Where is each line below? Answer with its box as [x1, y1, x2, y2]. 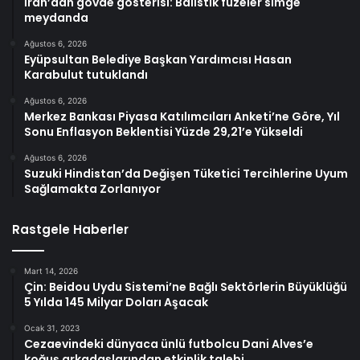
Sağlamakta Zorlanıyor [24, 180, 161, 197]
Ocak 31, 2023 [24, 322, 80, 333]
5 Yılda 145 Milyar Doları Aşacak [24, 293, 208, 310]
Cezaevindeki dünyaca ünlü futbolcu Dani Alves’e [24, 335, 313, 352]
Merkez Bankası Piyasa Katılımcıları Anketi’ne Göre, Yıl [24, 108, 340, 125]
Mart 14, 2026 [24, 265, 78, 276]
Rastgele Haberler [12, 220, 129, 238]
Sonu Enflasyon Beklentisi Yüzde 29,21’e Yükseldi [24, 123, 303, 140]
